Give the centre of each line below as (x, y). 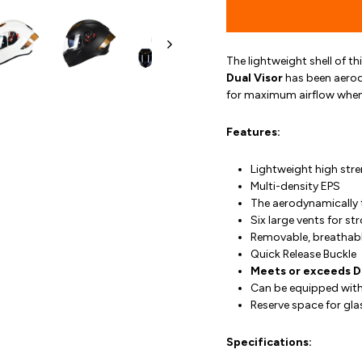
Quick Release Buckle (303, 254)
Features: (253, 132)
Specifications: (269, 342)
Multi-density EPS (295, 186)
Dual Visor (256, 78)
